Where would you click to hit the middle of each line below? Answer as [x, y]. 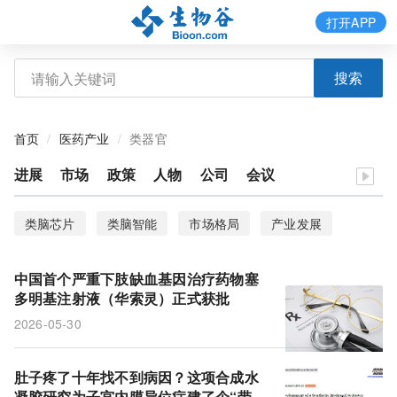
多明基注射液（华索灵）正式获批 [122, 298]
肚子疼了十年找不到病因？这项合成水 [136, 377]
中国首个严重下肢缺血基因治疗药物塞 [136, 279]
